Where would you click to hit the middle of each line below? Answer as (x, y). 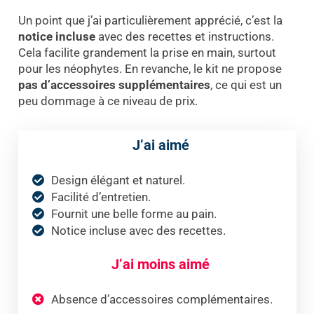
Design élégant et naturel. (118, 180)
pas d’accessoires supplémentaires (114, 85)
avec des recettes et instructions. (184, 37)
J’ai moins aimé (161, 265)
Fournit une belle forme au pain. (134, 214)
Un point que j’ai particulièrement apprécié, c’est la (150, 21)
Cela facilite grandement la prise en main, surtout (147, 53)
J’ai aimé (161, 145)
